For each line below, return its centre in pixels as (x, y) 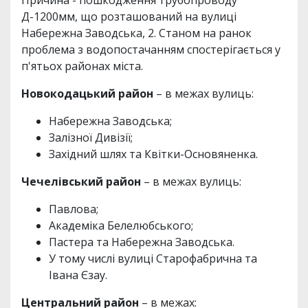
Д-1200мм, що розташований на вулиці (129, 17)
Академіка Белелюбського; (121, 226)
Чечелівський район (81, 182)
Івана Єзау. (79, 275)
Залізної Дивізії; (91, 138)
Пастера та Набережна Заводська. (142, 242)
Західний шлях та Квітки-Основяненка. (155, 154)
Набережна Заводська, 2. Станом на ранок (136, 33)
